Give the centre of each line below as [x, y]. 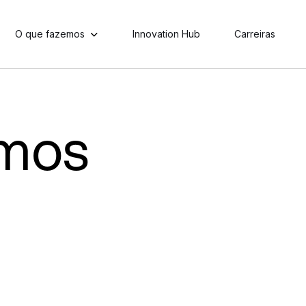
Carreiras [254, 34]
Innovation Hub [166, 34]
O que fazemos [50, 34]
